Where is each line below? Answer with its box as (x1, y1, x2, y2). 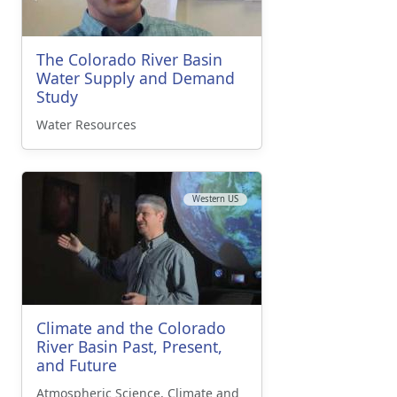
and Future (36, 354, 117, 377)
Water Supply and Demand (36, 67, 235, 90)
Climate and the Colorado (36, 317, 226, 339)
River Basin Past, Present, (36, 336, 222, 358)
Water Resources (36, 116, 136, 134)
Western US (192, 193, 238, 206)
